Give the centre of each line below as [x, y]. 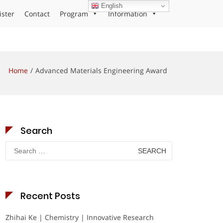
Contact [37, 14]
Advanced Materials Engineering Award [101, 70]
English [111, 5]
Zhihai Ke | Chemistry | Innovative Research [80, 217]
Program [74, 14]
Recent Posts [50, 196]
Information [128, 14]
